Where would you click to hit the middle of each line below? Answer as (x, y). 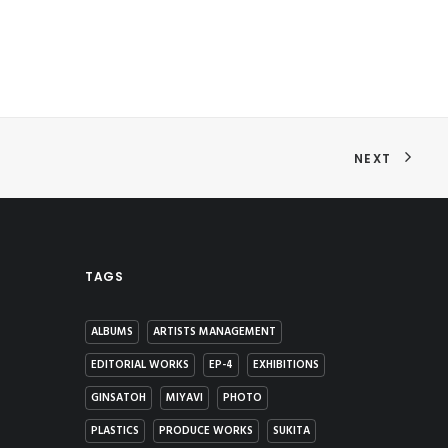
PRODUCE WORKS (206, 431)
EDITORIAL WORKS (140, 365)
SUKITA (291, 431)
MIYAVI (184, 398)
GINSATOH (118, 398)
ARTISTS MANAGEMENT (214, 332)
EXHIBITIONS (286, 365)
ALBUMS (112, 332)
